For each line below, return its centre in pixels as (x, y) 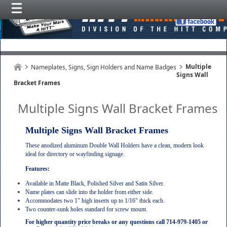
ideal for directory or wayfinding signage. (75, 154)
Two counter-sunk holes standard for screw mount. (86, 209)
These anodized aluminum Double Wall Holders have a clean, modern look (115, 145)
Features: (37, 169)
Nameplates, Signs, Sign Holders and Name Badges (104, 67)
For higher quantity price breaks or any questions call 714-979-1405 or (117, 222)
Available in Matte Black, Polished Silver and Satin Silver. (95, 183)
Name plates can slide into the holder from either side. (89, 192)
